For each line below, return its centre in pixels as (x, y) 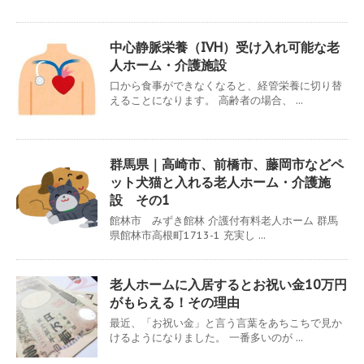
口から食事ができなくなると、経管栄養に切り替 (226, 85)
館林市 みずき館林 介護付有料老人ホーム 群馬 (224, 220)
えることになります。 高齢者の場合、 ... (206, 100)
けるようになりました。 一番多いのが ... (206, 337)
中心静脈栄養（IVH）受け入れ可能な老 (225, 47)
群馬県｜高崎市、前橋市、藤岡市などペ (227, 164)
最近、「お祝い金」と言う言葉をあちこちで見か (226, 323)
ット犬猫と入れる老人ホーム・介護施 (220, 182)
